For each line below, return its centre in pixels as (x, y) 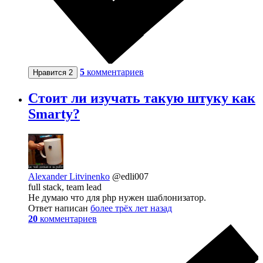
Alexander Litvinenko (69, 177)
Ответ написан (59, 208)
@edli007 (130, 177)
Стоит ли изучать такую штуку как (142, 98)
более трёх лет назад (131, 208)
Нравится (51, 73)
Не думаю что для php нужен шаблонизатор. (117, 198)
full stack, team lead (65, 187)
